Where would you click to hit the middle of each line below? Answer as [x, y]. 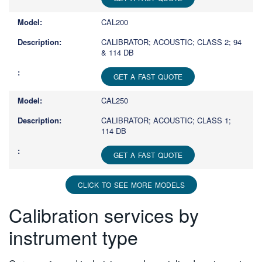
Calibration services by [104, 215]
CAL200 [115, 22]
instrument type [73, 237]
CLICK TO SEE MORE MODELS [131, 185]
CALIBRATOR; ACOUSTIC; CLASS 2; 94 [171, 42]
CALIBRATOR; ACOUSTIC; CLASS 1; [166, 120]
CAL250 [115, 101]
